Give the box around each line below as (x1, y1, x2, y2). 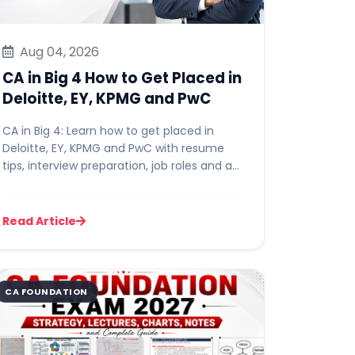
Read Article (2, 213, 76, 229)
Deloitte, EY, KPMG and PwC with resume (2, 140, 224, 156)
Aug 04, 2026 (17, 43, 99, 61)
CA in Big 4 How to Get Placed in (2, 68, 242, 88)
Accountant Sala (2, 6, 131, 26)
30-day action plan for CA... (2, 175, 154, 191)
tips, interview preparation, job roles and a (2, 158, 232, 174)
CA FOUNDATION (5, 285, 88, 298)
